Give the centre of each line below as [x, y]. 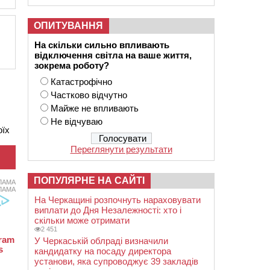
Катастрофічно [81, 82]
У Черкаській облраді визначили [101, 241]
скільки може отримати [82, 220]
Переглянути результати [121, 149]
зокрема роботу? [72, 65]
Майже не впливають [95, 108]
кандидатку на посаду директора [103, 251]
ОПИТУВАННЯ [68, 26]
